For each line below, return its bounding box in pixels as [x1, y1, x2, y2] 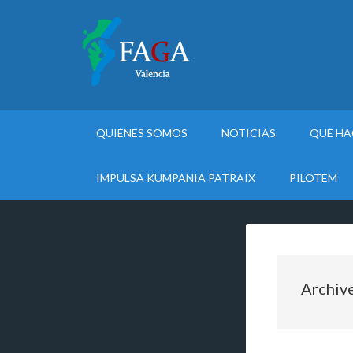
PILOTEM [289, 171, 337, 184]
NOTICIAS [221, 126, 276, 139]
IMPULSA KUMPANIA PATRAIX [96, 171, 255, 184]
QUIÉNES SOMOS [96, 126, 188, 139]
